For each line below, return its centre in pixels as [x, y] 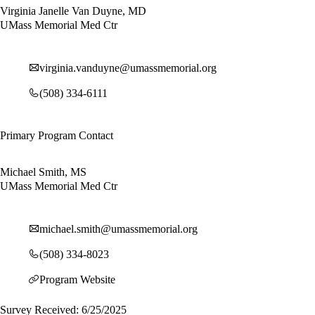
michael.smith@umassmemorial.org [118, 229]
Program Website [77, 279]
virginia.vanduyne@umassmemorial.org [128, 67]
